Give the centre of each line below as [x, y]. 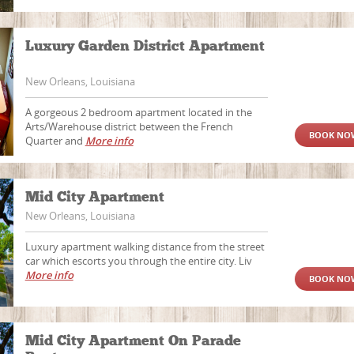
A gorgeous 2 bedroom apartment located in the [138, 112]
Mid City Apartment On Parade [133, 341]
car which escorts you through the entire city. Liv [138, 261]
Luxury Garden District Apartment [145, 46]
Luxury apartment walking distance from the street [145, 247]
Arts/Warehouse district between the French [129, 126]
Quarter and [55, 141]
